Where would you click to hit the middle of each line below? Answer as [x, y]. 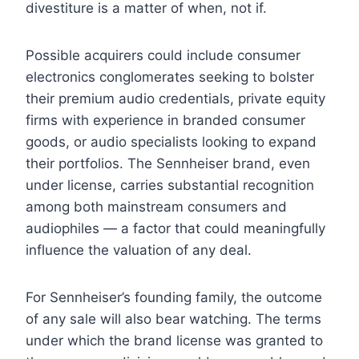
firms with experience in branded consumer [165, 121]
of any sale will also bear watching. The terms [173, 319]
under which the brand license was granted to [174, 341]
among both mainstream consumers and [156, 207]
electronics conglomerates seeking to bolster [170, 77]
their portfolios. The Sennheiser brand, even [168, 164]
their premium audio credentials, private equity [175, 99]
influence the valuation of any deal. [139, 250]
